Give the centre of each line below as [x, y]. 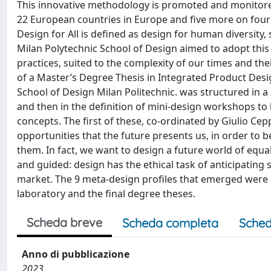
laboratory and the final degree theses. [106, 194]
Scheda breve [64, 222]
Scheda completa [170, 223]
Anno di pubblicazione [76, 254]
